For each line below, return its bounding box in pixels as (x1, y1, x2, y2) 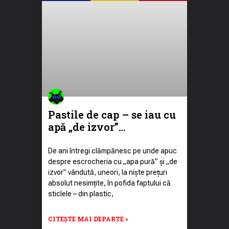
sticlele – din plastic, (48, 189, 113, 198)
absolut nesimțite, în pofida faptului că (48, 178, 171, 187)
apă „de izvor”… (48, 120, 125, 133)
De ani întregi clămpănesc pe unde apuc (48, 146, 177, 155)
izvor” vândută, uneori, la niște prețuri (48, 168, 167, 176)
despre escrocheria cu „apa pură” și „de (48, 157, 177, 166)
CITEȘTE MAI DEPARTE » (48, 214, 128, 223)
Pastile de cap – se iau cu (48, 107, 176, 121)
